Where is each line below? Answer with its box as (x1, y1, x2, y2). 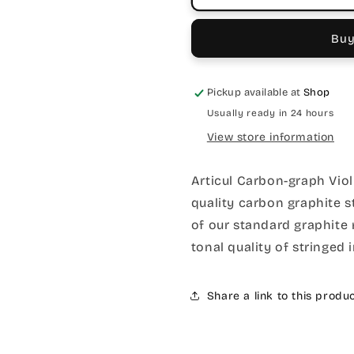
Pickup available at (206, 86, 303, 99)
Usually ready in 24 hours (206, 107, 334, 119)
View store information (206, 130, 334, 144)
